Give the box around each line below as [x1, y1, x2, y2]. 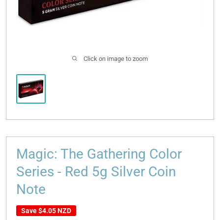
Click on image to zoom [83, 55, 148, 62]
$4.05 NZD [38, 206, 71, 215]
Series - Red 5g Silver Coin [16, 163, 176, 180]
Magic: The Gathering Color [16, 145, 182, 162]
